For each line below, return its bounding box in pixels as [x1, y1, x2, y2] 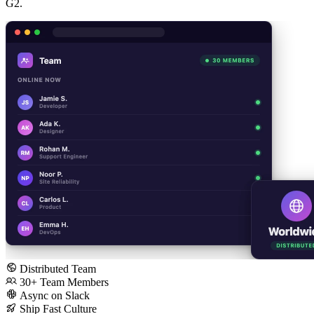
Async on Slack [20, 289, 90, 301]
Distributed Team [20, 262, 96, 275]
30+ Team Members [20, 275, 109, 288]
